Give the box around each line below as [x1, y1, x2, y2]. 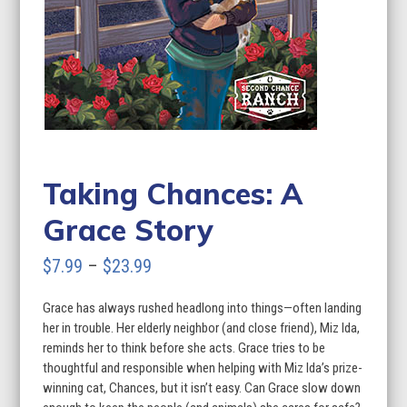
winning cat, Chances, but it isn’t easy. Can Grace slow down [43, 380, 362, 396]
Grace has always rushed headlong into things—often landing [43, 300, 362, 316]
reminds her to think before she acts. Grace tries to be [43, 340, 326, 356]
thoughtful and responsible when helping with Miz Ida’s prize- [43, 360, 363, 376]
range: [151, 282, 195, 303]
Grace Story [43, 212, 214, 248]
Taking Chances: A [43, 175, 303, 212]
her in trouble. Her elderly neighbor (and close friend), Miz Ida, [43, 320, 361, 336]
